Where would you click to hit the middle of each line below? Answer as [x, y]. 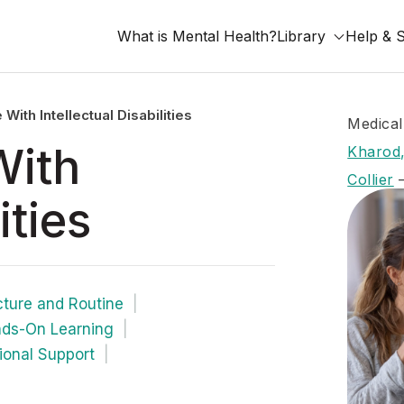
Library [301, 36]
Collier [371, 179]
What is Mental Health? [197, 36]
